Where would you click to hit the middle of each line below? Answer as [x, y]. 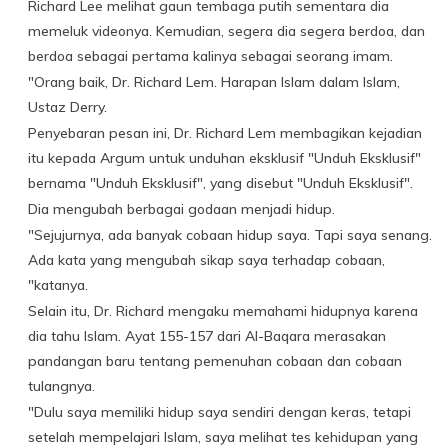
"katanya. [58, 285]
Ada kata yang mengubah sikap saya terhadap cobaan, [206, 260]
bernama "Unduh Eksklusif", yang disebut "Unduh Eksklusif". [220, 183]
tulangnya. [61, 386]
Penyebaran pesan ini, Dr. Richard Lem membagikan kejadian [225, 133]
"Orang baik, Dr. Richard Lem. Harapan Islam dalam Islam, [214, 82]
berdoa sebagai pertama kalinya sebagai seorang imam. [210, 56]
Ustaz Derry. [67, 107]
